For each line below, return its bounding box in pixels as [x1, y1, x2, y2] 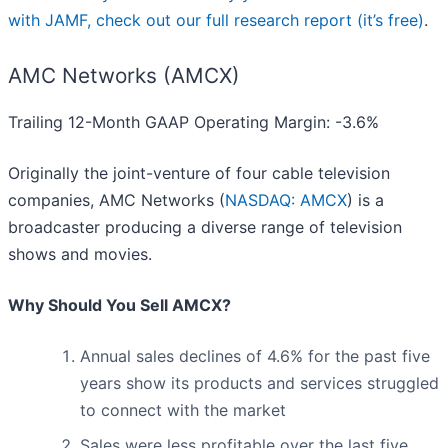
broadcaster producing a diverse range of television [8, 216, 402, 237]
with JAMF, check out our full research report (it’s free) [8, 9, 424, 30]
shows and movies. [8, 243, 152, 264]
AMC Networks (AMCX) [8, 62, 240, 88]
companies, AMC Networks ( [8, 189, 225, 210]
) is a [347, 189, 384, 210]
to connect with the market [80, 399, 286, 420]
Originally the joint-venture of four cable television [8, 162, 390, 183]
